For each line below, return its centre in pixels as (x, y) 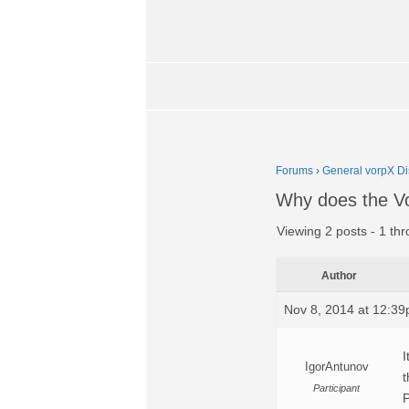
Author (339, 276)
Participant (336, 388)
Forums (294, 171)
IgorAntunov (336, 367)
